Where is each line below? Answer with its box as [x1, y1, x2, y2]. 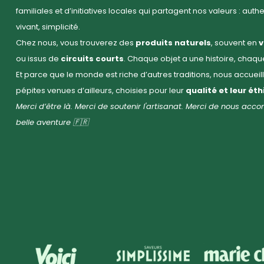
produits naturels [136, 37, 211, 49]
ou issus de [16, 53, 61, 65]
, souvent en [211, 37, 259, 49]
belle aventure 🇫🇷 [16, 117, 88, 128]
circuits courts [61, 53, 124, 65]
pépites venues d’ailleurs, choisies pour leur [16, 85, 186, 97]
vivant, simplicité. [16, 21, 80, 33]
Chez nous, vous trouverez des [16, 37, 136, 49]
